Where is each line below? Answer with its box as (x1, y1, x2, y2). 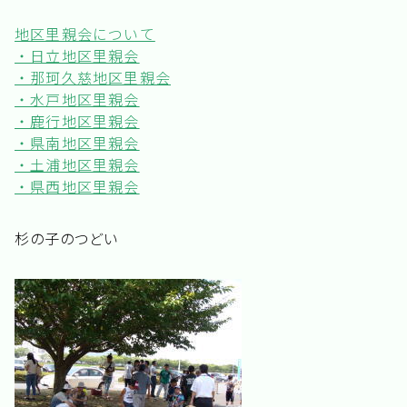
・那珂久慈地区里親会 (15, 66, 171, 88)
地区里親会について (15, 23, 155, 45)
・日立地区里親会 (15, 45, 140, 66)
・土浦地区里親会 (15, 154, 140, 175)
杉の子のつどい (15, 227, 118, 249)
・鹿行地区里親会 (15, 110, 140, 132)
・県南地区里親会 (15, 132, 140, 154)
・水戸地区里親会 (15, 88, 140, 110)
